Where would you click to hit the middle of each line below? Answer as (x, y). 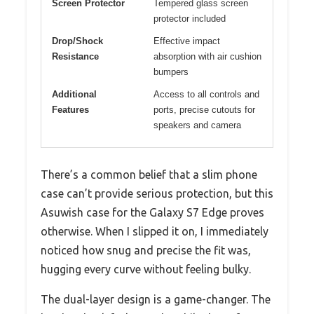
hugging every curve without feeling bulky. (146, 269)
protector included (190, 19)
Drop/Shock (77, 41)
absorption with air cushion (207, 57)
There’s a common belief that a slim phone (149, 175)
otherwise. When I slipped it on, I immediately (155, 232)
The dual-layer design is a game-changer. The (156, 300)
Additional (74, 95)
